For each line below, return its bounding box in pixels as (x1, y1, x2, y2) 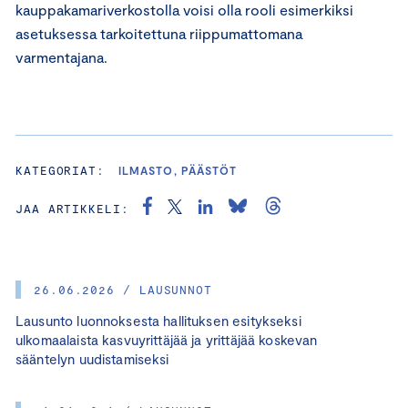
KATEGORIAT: (15, 162, 106, 178)
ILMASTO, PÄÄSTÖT (118, 163, 238, 177)
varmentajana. (15, 47, 107, 66)
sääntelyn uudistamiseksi (15, 350, 169, 367)
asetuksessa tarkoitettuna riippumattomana (15, 24, 302, 42)
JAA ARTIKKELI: (15, 200, 129, 216)
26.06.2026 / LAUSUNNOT (34, 281, 213, 297)
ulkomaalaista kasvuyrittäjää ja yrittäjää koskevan (15, 331, 318, 348)
